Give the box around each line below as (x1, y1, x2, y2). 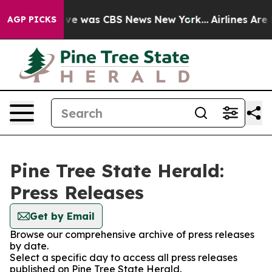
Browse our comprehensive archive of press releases (10, 228, 254, 240)
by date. (10, 240, 49, 252)
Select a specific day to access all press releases (10, 251, 237, 263)
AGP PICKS (7, 14, 56, 25)
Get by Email (30, 210, 95, 222)
